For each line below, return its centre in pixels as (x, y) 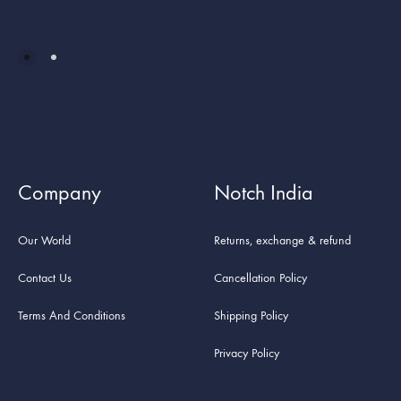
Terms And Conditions (72, 316)
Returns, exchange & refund (282, 241)
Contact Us (45, 278)
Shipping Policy (251, 316)
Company (60, 193)
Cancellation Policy (260, 278)
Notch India (264, 193)
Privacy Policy (247, 354)
